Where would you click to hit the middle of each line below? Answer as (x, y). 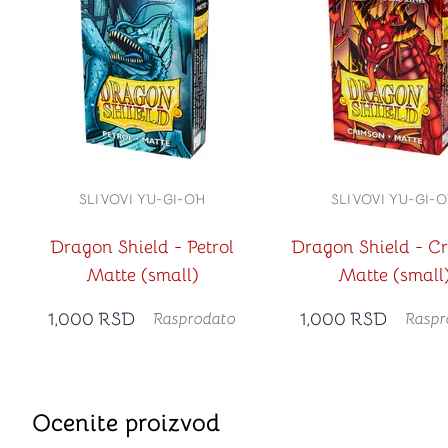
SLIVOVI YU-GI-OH (142, 199)
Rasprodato (194, 319)
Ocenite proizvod (126, 423)
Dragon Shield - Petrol (142, 247)
